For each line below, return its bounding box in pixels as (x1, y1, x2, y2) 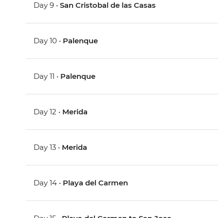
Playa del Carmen (63, 178, 128, 188)
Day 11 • (34, 72, 61, 81)
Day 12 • (34, 107, 63, 117)
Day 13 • (34, 143, 62, 152)
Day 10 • (34, 36, 63, 46)
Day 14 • (34, 178, 63, 188)
